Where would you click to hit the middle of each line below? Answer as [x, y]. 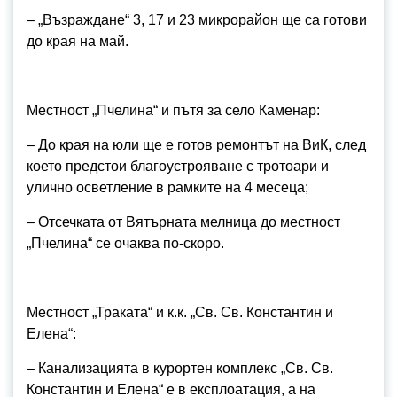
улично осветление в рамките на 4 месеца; [167, 187]
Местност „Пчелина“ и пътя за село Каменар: [173, 110]
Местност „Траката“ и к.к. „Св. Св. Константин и [180, 312]
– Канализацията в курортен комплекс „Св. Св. [180, 368]
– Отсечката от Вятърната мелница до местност [183, 222]
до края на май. [78, 41]
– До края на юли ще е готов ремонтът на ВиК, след [196, 145]
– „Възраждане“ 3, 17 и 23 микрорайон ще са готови [197, 20]
